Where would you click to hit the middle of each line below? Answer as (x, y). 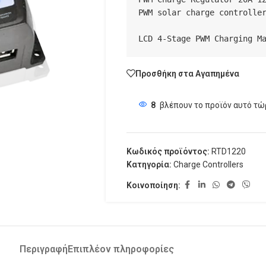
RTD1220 (228, 151)
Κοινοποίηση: (153, 185)
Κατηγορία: (149, 164)
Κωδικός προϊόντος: (169, 151)
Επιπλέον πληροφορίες (121, 249)
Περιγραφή (44, 249)
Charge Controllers (208, 164)
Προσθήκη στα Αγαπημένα (187, 73)
